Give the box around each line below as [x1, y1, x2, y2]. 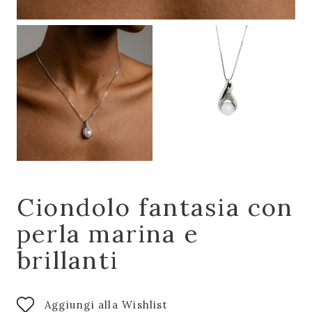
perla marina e [17, 218, 200, 249]
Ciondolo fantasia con [17, 192, 294, 223]
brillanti [17, 244, 119, 276]
